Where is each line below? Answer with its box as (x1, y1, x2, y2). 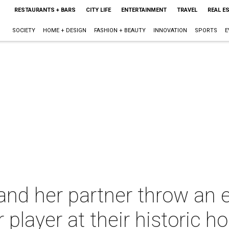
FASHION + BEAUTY (94, 27, 146, 34)
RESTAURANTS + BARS (14, 7, 76, 13)
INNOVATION (153, 27, 187, 34)
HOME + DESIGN (42, 27, 86, 34)
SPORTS (194, 27, 217, 34)
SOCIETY (12, 27, 35, 34)
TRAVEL (176, 7, 197, 13)
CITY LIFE (85, 7, 111, 13)
